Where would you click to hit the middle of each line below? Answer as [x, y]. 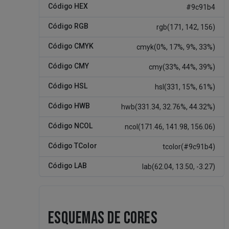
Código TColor [72, 145]
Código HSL [67, 86]
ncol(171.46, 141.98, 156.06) [170, 127]
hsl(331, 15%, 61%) [185, 87]
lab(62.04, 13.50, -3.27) [179, 166]
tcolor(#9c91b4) [189, 146]
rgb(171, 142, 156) [186, 27]
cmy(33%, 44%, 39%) [182, 67]
